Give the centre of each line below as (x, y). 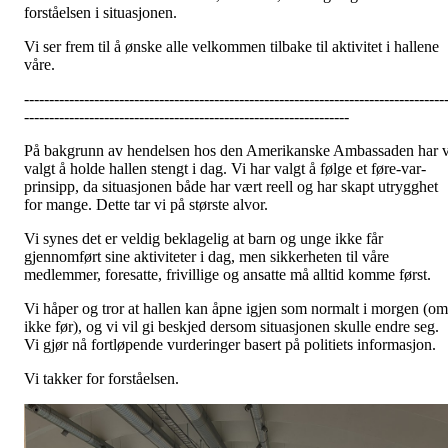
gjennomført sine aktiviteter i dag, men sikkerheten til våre (206, 257)
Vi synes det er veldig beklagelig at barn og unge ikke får (203, 239)
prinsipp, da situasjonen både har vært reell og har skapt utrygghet (231, 187)
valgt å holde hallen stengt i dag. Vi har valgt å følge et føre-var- (225, 169)
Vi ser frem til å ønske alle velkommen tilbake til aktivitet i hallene (231, 47)
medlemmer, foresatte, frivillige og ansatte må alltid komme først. (227, 275)
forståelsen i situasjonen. (100, 13)
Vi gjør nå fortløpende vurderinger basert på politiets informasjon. (230, 345)
